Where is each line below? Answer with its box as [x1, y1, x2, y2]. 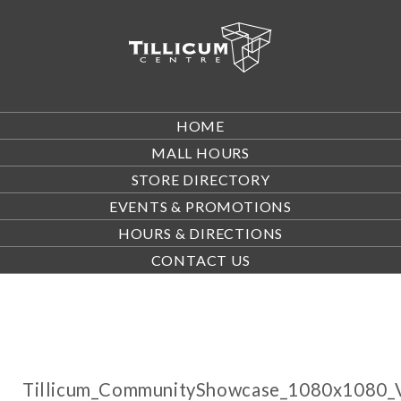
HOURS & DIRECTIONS [117, 225, 284, 242]
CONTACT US [150, 252, 251, 269]
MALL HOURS [151, 144, 250, 161]
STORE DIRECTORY [131, 171, 270, 188]
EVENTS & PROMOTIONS [108, 198, 293, 215]
